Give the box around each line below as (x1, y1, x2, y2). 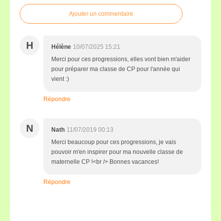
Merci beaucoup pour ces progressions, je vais (51, 139, 176, 146)
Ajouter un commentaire (69, 10, 133, 17)
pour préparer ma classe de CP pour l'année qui (51, 66, 180, 73)
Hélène (51, 43, 71, 50)
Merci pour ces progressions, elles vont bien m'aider (51, 56, 190, 63)
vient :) (51, 75, 69, 82)
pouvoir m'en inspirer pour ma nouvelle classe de (51, 148, 183, 155)
